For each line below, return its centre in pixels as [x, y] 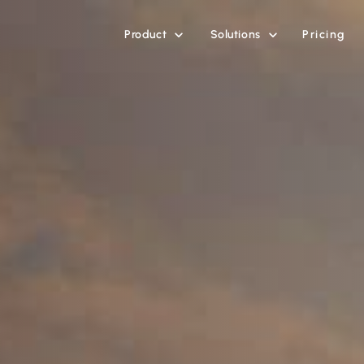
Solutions [235, 35]
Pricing [324, 35]
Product [146, 35]
